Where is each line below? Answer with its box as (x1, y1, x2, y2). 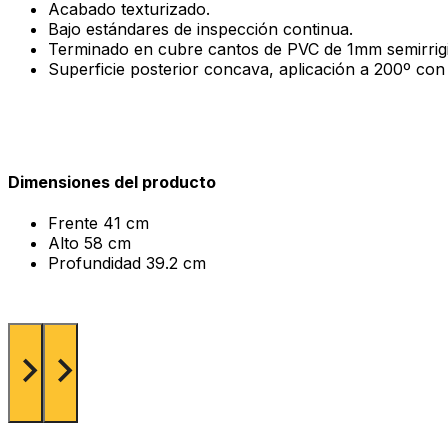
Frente (48, 213, 103, 234)
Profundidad (48, 253, 146, 274)
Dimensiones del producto (8, 172, 216, 193)
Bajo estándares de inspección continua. (48, 18, 353, 39)
